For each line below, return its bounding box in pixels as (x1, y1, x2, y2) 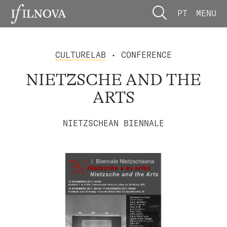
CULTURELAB (55, 49, 106, 60)
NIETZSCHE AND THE (26, 70, 201, 90)
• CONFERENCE (106, 49, 172, 60)
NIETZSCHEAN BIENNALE (63, 118, 164, 128)
